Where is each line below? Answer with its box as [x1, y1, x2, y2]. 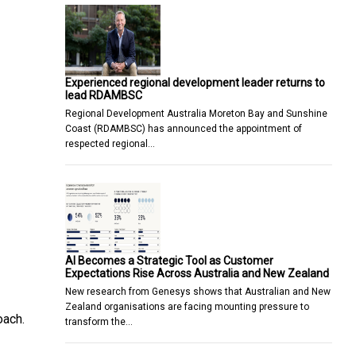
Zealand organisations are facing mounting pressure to [65, 300, 309, 312]
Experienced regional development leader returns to [65, 75, 325, 89]
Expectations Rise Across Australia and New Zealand [65, 266, 329, 280]
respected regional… [65, 137, 155, 149]
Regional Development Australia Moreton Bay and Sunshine [65, 107, 327, 119]
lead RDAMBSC [65, 88, 142, 102]
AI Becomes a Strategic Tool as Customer [65, 253, 273, 267]
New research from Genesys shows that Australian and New [65, 285, 331, 297]
